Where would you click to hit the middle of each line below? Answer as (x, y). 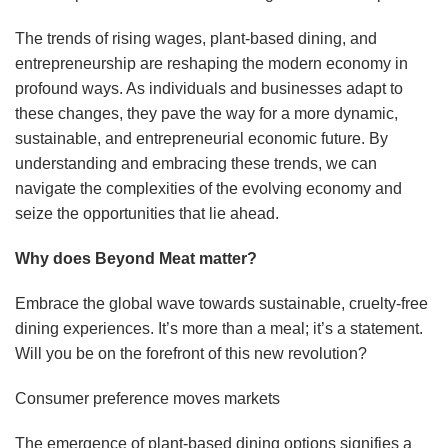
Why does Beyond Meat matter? (136, 259)
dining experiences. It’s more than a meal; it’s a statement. (219, 329)
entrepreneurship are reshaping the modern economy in (211, 64)
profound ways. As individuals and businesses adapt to (209, 89)
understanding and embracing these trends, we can (196, 164)
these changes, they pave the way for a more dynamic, (206, 114)
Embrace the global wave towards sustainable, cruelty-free (221, 304)
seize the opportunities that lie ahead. (147, 214)
